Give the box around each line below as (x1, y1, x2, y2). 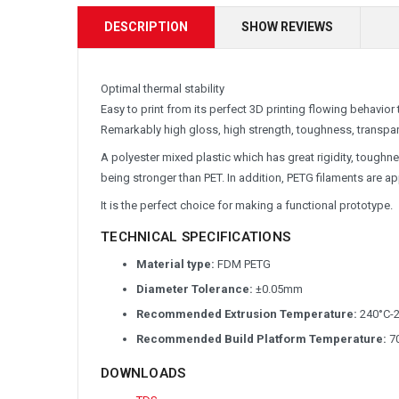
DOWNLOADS (101, 364, 186, 381)
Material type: (136, 256, 215, 271)
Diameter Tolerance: (136, 281, 253, 296)
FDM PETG (215, 256, 271, 271)
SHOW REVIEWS (241, 19, 333, 34)
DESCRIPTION (104, 19, 188, 34)
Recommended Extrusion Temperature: (136, 306, 357, 321)
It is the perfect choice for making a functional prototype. (101, 198, 393, 212)
